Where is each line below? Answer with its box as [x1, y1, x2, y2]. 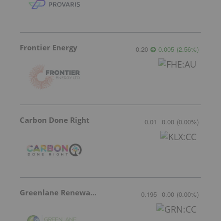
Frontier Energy [20, 42, 77, 53]
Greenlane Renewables [90, 187, 97, 198]
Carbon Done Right [20, 115, 90, 125]
